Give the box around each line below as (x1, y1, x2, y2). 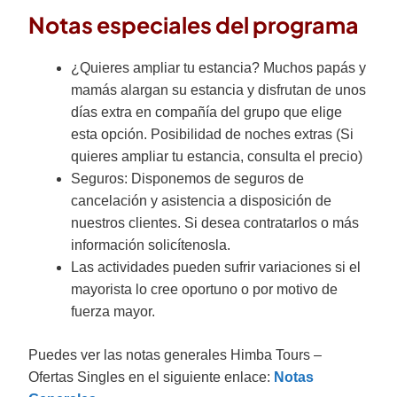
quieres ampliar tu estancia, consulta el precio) (71, 149, 362, 164)
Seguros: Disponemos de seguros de (71, 171, 304, 186)
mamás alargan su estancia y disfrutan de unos (71, 82, 366, 97)
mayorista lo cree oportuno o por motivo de (71, 282, 338, 297)
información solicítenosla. (71, 237, 230, 253)
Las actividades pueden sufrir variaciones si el (71, 260, 361, 275)
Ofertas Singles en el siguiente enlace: (28, 370, 274, 385)
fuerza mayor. (71, 304, 155, 319)
